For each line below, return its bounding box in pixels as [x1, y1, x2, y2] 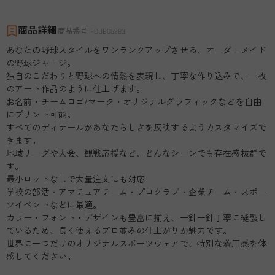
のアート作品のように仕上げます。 [6, 83, 145, 95]
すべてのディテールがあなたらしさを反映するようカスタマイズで [6, 122, 266, 134]
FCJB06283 [90, 26, 126, 36]
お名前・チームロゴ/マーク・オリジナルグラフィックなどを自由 [6, 96, 261, 108]
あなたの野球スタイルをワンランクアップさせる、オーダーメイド [6, 45, 266, 56]
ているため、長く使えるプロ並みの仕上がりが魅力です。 [6, 225, 232, 237]
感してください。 [6, 251, 76, 263]
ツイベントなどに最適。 [6, 199, 102, 211]
